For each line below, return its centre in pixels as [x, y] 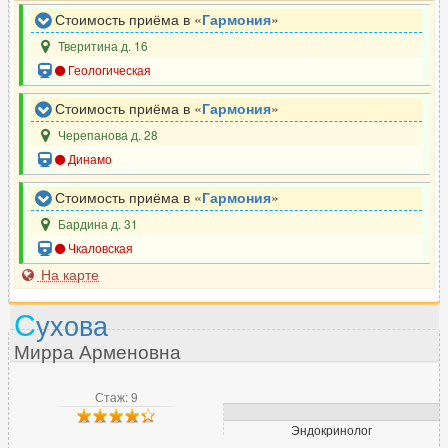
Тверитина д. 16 [102, 45]
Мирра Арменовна [97, 350]
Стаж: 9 [116, 396]
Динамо [89, 158]
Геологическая [108, 69]
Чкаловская [99, 247]
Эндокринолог [331, 429]
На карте [68, 273]
